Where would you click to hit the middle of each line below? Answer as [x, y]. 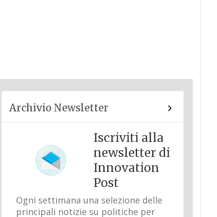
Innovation [126, 168]
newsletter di [132, 153]
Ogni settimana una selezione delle [89, 200]
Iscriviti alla [128, 138]
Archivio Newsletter [59, 108]
